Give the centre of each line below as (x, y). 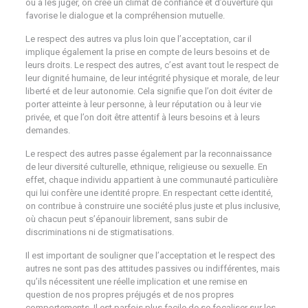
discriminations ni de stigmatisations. (99, 232)
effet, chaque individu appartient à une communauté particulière (151, 180)
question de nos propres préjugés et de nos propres (129, 295)
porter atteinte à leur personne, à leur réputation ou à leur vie (143, 104)
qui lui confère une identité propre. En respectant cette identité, (149, 193)
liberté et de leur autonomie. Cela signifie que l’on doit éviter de (148, 91)
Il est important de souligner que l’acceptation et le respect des (150, 255)
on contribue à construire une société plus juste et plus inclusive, (153, 206)
